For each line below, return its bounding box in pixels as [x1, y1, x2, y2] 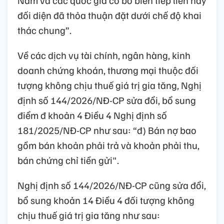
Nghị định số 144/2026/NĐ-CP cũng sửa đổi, [17, 178, 206, 191]
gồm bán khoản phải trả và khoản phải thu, [17, 138, 199, 151]
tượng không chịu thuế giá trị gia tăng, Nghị [17, 78, 201, 91]
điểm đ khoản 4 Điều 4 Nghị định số [17, 108, 167, 121]
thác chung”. [17, 23, 71, 36]
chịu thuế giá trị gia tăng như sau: [17, 208, 160, 221]
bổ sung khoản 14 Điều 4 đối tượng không [17, 193, 194, 206]
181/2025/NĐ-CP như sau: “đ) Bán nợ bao [17, 123, 196, 136]
